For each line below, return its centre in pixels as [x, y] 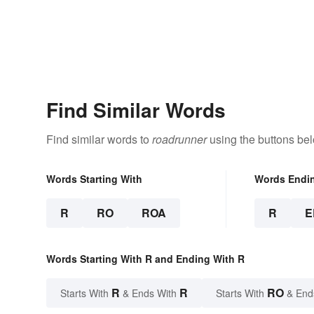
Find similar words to [99, 139]
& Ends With [150, 293]
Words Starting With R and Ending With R [145, 259]
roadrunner [179, 139]
